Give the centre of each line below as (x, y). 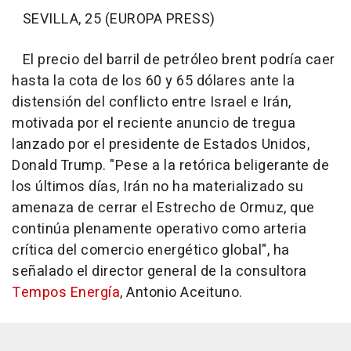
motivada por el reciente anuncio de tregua (154, 123)
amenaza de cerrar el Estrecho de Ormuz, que (163, 208)
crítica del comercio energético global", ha (151, 250)
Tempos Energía (66, 292)
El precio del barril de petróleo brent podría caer (174, 60)
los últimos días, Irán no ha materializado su (158, 186)
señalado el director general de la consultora (159, 271)
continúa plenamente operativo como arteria (159, 229)
